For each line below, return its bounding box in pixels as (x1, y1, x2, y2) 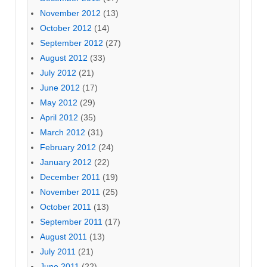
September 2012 (40, 38, 103, 48)
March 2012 (40, 127, 85, 137)
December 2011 (40, 172, 100, 182)
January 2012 (40, 157, 92, 167)
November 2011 (40, 187, 100, 197)
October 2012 (40, 23, 92, 33)
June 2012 (40, 82, 80, 92)
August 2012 (40, 52, 88, 63)
